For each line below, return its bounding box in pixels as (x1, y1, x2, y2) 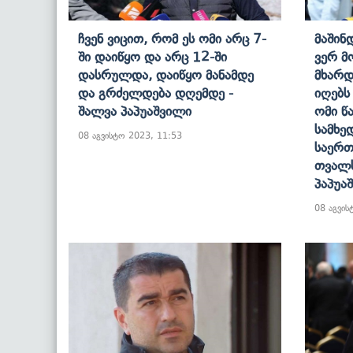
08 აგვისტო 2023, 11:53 (78, 129, 182, 141)
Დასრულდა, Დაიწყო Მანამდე (78, 66, 254, 83)
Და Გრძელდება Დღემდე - (78, 84, 233, 101)
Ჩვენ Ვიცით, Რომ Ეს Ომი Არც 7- (78, 30, 266, 46)
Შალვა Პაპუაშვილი (78, 102, 191, 119)
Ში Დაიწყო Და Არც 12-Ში (78, 48, 227, 65)
